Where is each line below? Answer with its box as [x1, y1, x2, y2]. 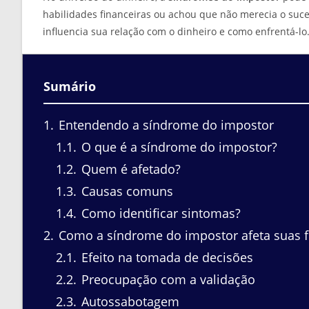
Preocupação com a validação [78, 270, 255, 288]
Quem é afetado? [78, 160, 181, 177]
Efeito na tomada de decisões [78, 248, 253, 266]
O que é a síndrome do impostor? [78, 138, 277, 155]
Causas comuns [78, 182, 173, 199]
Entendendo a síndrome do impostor [55, 116, 274, 133]
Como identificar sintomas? [78, 204, 241, 221]
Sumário [43, 78, 96, 94]
